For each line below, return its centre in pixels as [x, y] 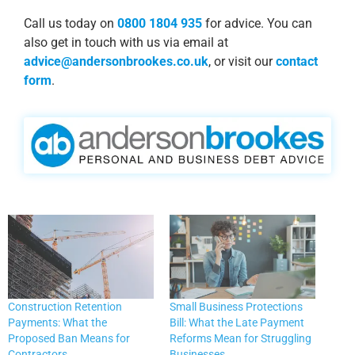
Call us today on [71, 24]
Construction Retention [65, 306]
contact [297, 62]
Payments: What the [57, 322]
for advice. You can [257, 24]
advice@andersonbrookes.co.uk [116, 62]
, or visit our [242, 62]
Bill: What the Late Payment [237, 322]
